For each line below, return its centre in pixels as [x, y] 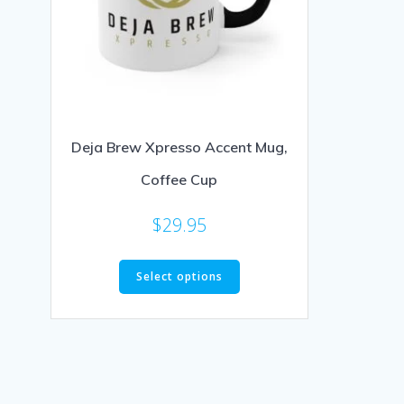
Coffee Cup [179, 179]
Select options [179, 276]
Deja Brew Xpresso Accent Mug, [179, 147]
